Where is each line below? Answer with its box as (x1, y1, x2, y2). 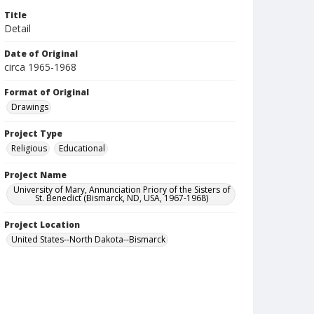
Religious (11, 142, 47, 154)
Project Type (4, 128, 62, 139)
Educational (59, 142, 105, 154)
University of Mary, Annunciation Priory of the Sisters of (13, 184, 231, 196)
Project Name (4, 169, 67, 181)
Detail (4, 22, 31, 35)
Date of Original (4, 48, 78, 60)
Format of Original (4, 86, 89, 98)
